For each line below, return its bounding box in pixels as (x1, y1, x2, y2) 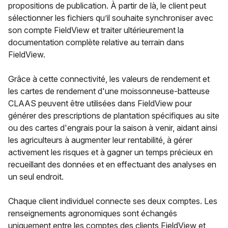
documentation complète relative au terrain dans (8, 37, 184, 47)
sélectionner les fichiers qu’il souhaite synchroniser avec (8, 12, 213, 23)
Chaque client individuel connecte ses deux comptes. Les (8, 195, 217, 206)
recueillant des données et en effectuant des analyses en (8, 159, 216, 169)
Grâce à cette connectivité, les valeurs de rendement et (8, 73, 210, 84)
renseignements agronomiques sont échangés (8, 208, 177, 218)
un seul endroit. (8, 171, 64, 182)
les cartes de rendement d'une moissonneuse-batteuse (8, 85, 210, 96)
